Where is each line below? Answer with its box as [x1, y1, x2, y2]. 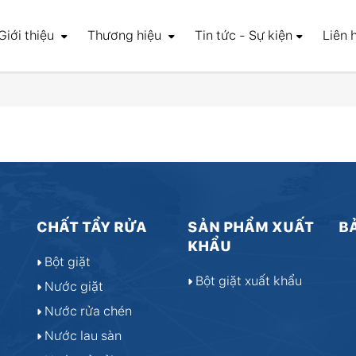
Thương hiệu [87, 28, 164, 43]
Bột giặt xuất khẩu [192, 273, 302, 288]
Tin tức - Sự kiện [195, 28, 292, 43]
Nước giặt [41, 279, 103, 294]
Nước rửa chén [41, 304, 132, 319]
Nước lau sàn [41, 328, 122, 343]
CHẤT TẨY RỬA [37, 219, 147, 235]
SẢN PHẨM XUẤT [188, 219, 314, 235]
